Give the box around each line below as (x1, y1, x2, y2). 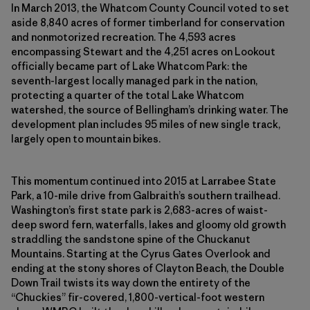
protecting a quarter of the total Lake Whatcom (11, 89, 244, 102)
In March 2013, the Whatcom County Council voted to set (11, 1, 289, 15)
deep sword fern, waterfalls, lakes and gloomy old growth (11, 218, 286, 232)
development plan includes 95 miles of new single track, (11, 118, 280, 131)
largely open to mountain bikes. (11, 132, 161, 146)
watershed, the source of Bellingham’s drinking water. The (11, 103, 289, 117)
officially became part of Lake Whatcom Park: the (11, 60, 248, 73)
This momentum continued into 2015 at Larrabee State (11, 174, 276, 188)
